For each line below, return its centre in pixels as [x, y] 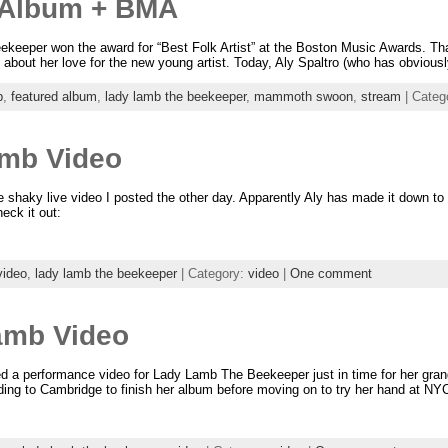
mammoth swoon [303, 96]
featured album [53, 96]
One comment [330, 274]
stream [380, 96]
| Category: [212, 274]
